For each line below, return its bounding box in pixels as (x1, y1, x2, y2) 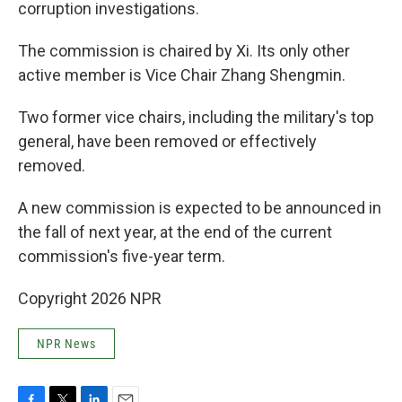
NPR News (37, 336, 96, 351)
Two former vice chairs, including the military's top (18, 108, 374, 127)
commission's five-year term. (18, 247, 225, 266)
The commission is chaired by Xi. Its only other (18, 41, 350, 60)
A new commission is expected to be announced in (18, 198, 381, 217)
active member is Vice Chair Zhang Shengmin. (18, 66, 345, 84)
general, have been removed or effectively (18, 132, 317, 151)
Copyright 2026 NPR (18, 289, 162, 308)
